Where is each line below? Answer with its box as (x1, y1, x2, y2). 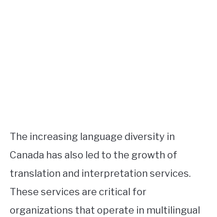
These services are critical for (10, 186, 146, 198)
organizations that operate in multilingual (10, 204, 200, 216)
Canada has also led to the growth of (10, 149, 177, 161)
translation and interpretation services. (10, 167, 191, 179)
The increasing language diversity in (10, 130, 175, 142)
